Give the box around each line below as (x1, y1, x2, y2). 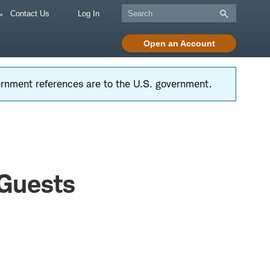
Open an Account (143, 39, 215, 48)
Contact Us (8, 9, 49, 18)
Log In (78, 9, 99, 18)
